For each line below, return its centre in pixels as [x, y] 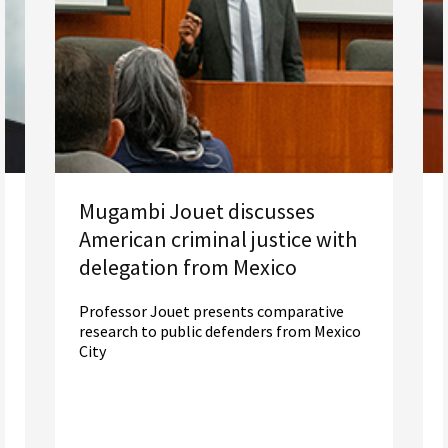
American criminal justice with [218, 238]
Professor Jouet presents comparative [211, 310]
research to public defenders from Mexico [220, 330]
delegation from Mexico [188, 266]
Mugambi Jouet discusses [197, 210]
